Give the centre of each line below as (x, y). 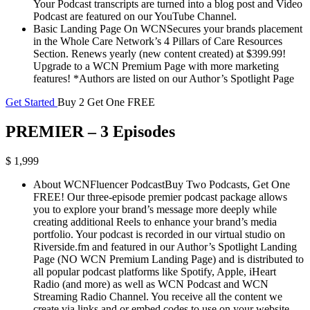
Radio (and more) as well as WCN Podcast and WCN (151, 284)
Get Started (31, 102)
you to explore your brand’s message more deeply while (155, 209)
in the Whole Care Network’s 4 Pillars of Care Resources (158, 41)
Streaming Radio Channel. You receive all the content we (158, 296)
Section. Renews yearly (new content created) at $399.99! (159, 53)
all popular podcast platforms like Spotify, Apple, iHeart (155, 271)
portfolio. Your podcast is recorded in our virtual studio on (159, 234)
